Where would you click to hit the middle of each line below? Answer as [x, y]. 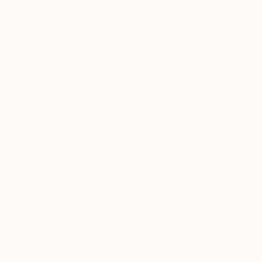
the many [114, 204]
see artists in [121, 146]
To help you [120, 181]
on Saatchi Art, [126, 227]
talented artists [125, 216]
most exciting [123, 99]
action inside [121, 157]
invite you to [121, 251]
